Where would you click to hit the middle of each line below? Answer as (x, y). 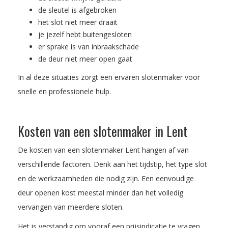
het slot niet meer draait (78, 22)
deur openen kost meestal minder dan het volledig (101, 192)
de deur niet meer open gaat (85, 59)
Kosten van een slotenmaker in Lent (103, 131)
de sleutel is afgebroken (77, 10)
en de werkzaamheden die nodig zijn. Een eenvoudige (106, 178)
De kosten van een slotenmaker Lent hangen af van (103, 150)
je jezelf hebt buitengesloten (85, 34)
